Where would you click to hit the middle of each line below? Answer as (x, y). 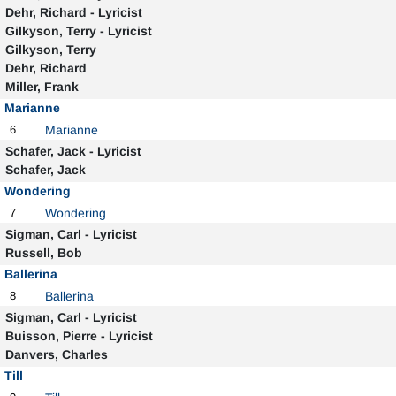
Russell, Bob (43, 253)
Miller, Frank (42, 87)
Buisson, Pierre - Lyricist (79, 336)
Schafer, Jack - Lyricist (73, 151)
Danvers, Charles (56, 354)
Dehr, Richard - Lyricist (73, 12)
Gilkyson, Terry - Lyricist (78, 31)
